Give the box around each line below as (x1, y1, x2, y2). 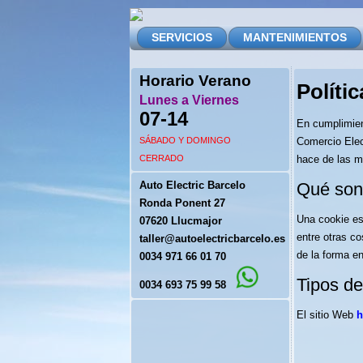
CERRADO (139, 153, 184, 163)
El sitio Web (297, 309, 357, 321)
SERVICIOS (152, 31, 212, 44)
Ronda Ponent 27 (139, 197, 225, 209)
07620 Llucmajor (139, 215, 222, 227)
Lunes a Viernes (139, 93, 239, 107)
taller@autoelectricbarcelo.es (139, 233, 285, 245)
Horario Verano (139, 72, 255, 89)
